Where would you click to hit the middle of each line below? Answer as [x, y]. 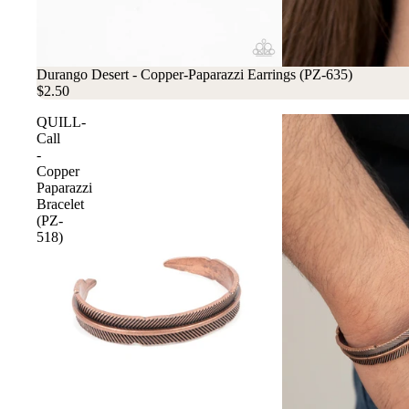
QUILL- [61, 122]
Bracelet [60, 204]
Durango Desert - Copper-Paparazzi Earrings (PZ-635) [194, 75]
